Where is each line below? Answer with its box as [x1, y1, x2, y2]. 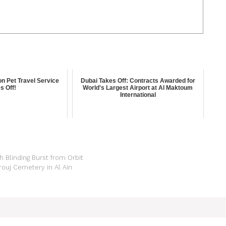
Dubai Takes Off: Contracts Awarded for [80, 77, 195, 84]
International [120, 91, 156, 98]
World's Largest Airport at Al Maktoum [83, 84, 193, 91]
